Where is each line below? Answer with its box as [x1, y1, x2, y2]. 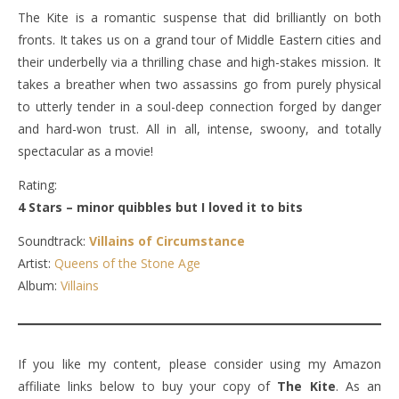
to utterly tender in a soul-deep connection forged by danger [18, 98, 381, 115]
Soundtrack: [18, 232, 89, 249]
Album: [18, 277, 61, 294]
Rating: [18, 176, 57, 193]
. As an [335, 378, 382, 395]
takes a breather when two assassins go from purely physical [18, 76, 381, 93]
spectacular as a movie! [18, 142, 153, 159]
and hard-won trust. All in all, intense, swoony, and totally [18, 120, 381, 137]
